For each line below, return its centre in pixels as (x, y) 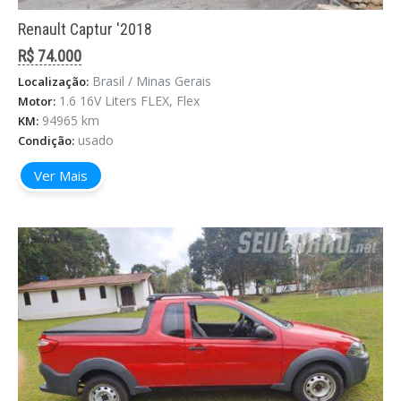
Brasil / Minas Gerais (152, 81)
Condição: (46, 141)
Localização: (53, 82)
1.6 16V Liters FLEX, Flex (129, 101)
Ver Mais (61, 176)
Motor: (37, 102)
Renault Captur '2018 (85, 30)
